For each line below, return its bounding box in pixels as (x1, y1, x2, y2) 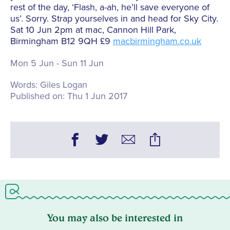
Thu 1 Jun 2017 (67, 90, 128, 102)
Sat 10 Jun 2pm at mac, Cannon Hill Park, (10, 24, 176, 36)
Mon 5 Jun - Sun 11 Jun (10, 57, 104, 69)
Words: (10, 79, 37, 91)
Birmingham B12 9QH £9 (10, 35, 113, 47)
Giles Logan (40, 79, 88, 91)
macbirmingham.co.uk (113, 35, 201, 47)
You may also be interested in (47, 212, 183, 224)
